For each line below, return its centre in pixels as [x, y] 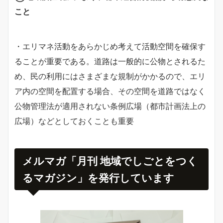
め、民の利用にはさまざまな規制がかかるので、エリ [110, 76]
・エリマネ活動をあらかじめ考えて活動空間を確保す [110, 46]
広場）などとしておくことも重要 [74, 121]
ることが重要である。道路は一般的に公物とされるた [110, 61]
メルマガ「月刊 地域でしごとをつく [110, 161]
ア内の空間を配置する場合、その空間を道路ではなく [110, 91]
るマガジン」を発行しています [98, 177]
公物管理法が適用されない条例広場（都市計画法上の [110, 106]
